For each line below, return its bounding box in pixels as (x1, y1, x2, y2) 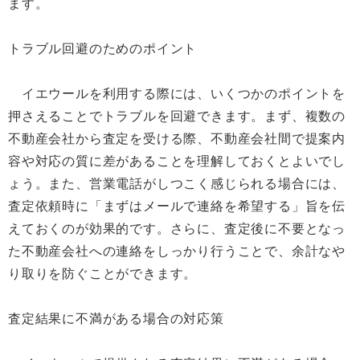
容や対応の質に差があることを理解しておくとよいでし (8, 154, 346, 168)
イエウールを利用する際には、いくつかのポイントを (8, 87, 346, 100)
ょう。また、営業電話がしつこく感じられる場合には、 (8, 177, 346, 190)
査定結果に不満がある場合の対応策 (8, 312, 224, 325)
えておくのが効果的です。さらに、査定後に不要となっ (8, 222, 346, 235)
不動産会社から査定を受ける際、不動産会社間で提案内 (8, 132, 346, 145)
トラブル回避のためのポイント (8, 42, 198, 55)
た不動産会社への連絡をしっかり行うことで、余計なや (8, 244, 346, 258)
